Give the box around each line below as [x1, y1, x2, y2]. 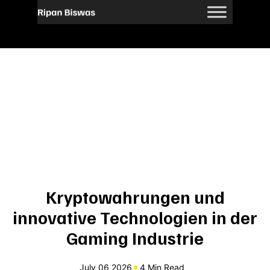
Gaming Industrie [66, 227, 204, 248]
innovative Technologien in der [13, 207, 257, 228]
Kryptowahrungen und [45, 186, 225, 207]
